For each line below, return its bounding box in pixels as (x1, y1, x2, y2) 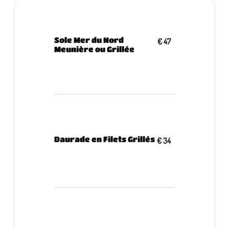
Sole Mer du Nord (54, 35, 124, 45)
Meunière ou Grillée (54, 44, 134, 54)
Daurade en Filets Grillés (54, 134, 155, 144)
